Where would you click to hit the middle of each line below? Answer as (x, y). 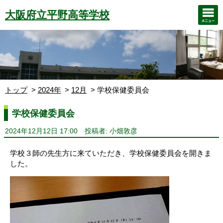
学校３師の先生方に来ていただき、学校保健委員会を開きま (111, 153)
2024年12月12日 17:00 (41, 131)
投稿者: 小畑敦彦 (111, 131)
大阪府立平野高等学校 (57, 15)
